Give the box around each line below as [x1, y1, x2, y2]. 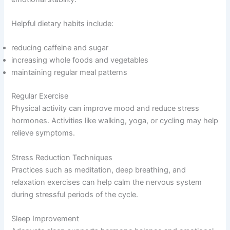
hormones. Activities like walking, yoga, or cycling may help [11, 116, 219, 126]
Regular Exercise [11, 91, 69, 101]
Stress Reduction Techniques [11, 152, 113, 162]
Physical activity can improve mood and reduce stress [11, 104, 200, 113]
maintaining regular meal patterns [11, 68, 128, 78]
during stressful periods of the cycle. [11, 189, 139, 199]
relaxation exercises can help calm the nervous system [11, 177, 202, 187]
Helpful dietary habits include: [11, 19, 114, 29]
